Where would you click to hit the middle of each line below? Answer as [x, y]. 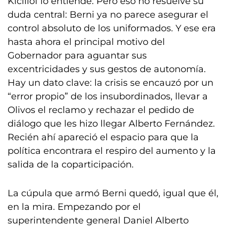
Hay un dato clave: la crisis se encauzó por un [110, 83]
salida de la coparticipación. [71, 164]
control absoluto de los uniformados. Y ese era [112, 28]
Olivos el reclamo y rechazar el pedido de [101, 110]
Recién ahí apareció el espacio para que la [103, 137]
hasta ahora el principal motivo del [86, 42]
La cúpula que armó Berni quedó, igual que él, [113, 193]
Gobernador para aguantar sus [77, 55]
